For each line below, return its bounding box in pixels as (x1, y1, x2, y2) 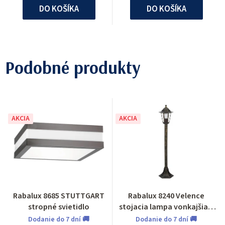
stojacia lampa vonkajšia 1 (119, 201, 213, 213)
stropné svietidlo (28, 201, 89, 213)
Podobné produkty (5, 57, 140, 79)
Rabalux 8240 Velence (128, 190, 204, 202)
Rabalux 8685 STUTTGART (13, 190, 104, 202)
